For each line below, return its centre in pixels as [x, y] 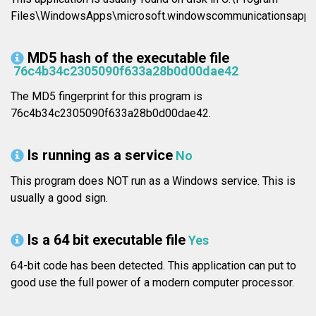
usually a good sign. [59, 198]
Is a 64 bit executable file [107, 240]
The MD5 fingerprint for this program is [107, 97]
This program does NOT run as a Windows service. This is [153, 181]
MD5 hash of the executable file [128, 58]
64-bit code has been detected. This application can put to [153, 266]
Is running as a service [100, 156]
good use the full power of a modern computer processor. [152, 283]
